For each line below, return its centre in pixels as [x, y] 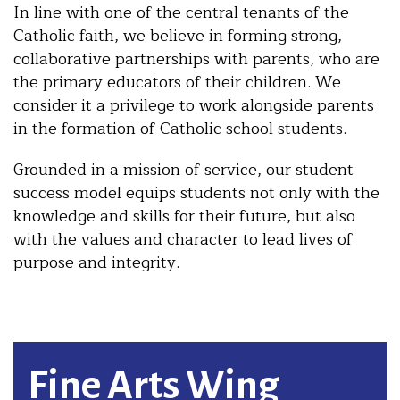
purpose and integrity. [96, 262]
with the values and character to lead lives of [183, 239]
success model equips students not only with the [196, 192]
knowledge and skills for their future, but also [184, 216]
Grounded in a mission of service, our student [183, 169]
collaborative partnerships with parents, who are [196, 58]
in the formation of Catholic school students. [180, 128]
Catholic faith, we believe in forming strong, [178, 35]
